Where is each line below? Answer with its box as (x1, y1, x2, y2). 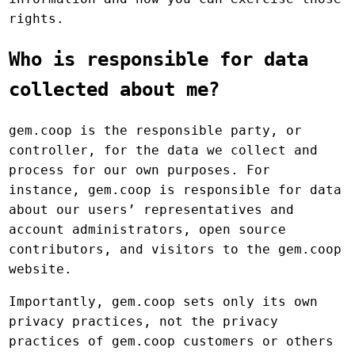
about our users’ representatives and (9, 201, 295, 217)
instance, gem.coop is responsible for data (9, 181, 342, 197)
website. (9, 261, 73, 277)
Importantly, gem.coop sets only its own (9, 293, 319, 309)
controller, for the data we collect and (9, 142, 319, 158)
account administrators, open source (9, 221, 287, 237)
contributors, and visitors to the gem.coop (9, 241, 342, 257)
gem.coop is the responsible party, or (9, 122, 303, 138)
